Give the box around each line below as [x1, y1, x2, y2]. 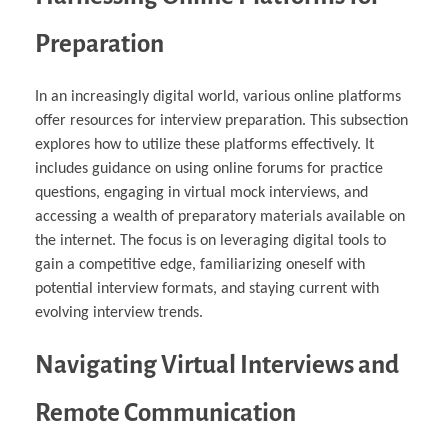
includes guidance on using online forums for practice [35, 160, 383, 177]
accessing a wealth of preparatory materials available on [35, 208, 405, 225]
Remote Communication [35, 398, 296, 426]
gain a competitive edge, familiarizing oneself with [35, 256, 365, 273]
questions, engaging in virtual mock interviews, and [35, 184, 368, 201]
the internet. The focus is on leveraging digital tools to [35, 232, 386, 249]
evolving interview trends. [35, 304, 203, 321]
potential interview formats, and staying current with [35, 280, 379, 297]
